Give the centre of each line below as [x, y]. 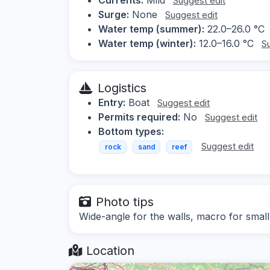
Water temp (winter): [147, 43]
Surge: [114, 14]
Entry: [112, 102]
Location [108, 251]
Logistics [122, 88]
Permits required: [139, 117]
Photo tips [125, 202]
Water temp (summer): [151, 29]
